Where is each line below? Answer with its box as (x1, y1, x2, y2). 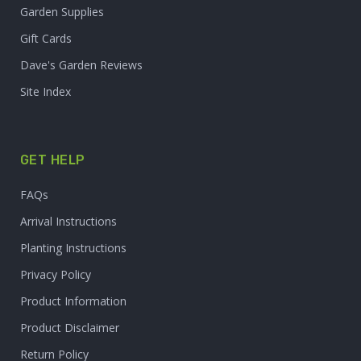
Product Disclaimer (20, 320, 119, 336)
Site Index (20, 84, 71, 100)
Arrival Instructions (20, 214, 117, 230)
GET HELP (20, 152, 85, 168)
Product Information (20, 293, 127, 309)
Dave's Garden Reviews (20, 57, 143, 73)
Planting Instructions (20, 240, 127, 256)
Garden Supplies (20, 4, 104, 20)
